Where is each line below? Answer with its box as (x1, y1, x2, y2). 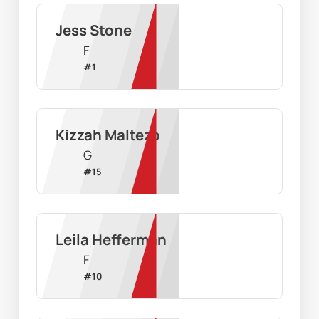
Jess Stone (55, 20, 132, 41)
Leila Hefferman (55, 229, 167, 250)
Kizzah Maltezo (55, 125, 160, 145)
